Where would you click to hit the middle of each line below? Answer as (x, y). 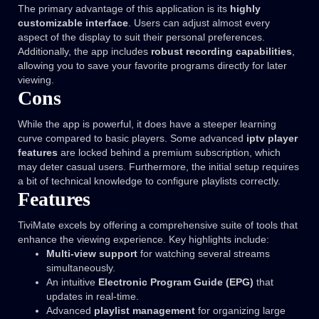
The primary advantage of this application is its (124, 9)
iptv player (272, 138)
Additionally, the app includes (84, 52)
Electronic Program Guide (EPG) (176, 282)
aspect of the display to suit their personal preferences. (141, 37)
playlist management (145, 311)
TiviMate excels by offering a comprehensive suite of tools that (158, 225)
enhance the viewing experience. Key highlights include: (143, 240)
